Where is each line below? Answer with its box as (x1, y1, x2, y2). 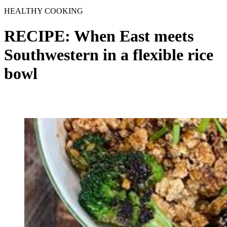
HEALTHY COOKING (4, 7, 83, 16)
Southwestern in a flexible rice (4, 45, 213, 64)
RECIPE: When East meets (4, 26, 194, 45)
